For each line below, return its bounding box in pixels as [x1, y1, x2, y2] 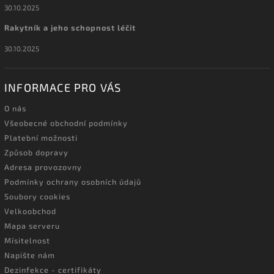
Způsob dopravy [4, 147, 68, 157]
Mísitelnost [4, 235, 50, 245]
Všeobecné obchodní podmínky [4, 117, 128, 128]
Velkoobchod [4, 206, 56, 216]
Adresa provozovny [4, 161, 82, 172]
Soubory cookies [4, 191, 70, 201]
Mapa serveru [4, 220, 60, 231]
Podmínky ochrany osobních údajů [4, 176, 141, 187]
